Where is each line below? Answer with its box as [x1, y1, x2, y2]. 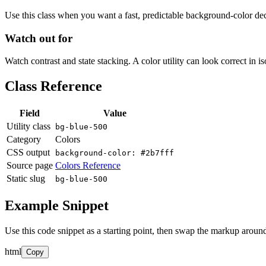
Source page [7, 160, 53, 171]
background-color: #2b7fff [55, 148, 174, 158]
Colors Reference [55, 160, 121, 171]
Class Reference [5, 78, 102, 94]
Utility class [7, 121, 50, 132]
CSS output [7, 147, 50, 158]
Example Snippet [5, 198, 109, 214]
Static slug [7, 173, 45, 184]
